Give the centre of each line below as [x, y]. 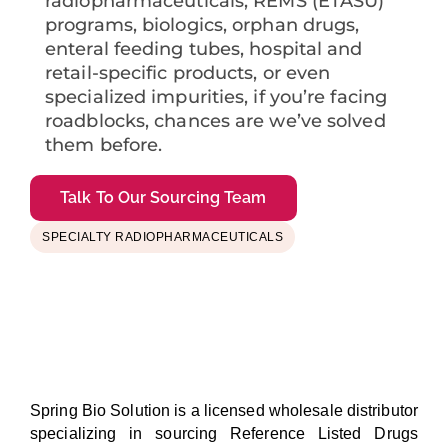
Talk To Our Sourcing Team [163, 198]
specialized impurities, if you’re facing [216, 97]
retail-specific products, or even [188, 73]
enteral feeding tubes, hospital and [204, 49]
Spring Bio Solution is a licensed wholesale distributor [224, 411]
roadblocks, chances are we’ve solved [215, 121]
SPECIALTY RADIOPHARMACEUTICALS [162, 237]
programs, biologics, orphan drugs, [202, 25]
